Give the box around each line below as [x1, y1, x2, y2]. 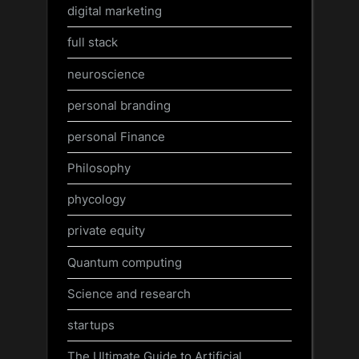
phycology [67, 192, 126, 208]
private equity [67, 223, 145, 239]
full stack [67, 34, 118, 50]
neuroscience [67, 66, 145, 82]
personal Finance [67, 128, 165, 144]
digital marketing [67, 3, 162, 19]
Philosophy [67, 160, 131, 176]
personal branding [67, 97, 171, 113]
